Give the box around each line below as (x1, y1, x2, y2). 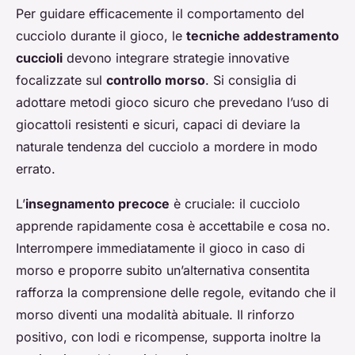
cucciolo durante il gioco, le (16, 28, 186, 44)
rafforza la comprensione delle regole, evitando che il (16, 284, 336, 301)
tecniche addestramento (186, 28, 339, 44)
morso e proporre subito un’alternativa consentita (16, 262, 310, 279)
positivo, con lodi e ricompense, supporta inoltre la (16, 329, 321, 345)
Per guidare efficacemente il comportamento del (16, 6, 304, 22)
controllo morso (106, 72, 205, 89)
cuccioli (16, 50, 63, 67)
